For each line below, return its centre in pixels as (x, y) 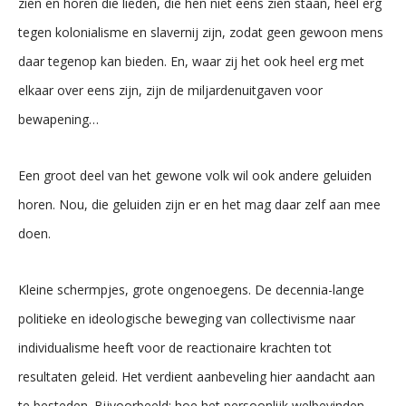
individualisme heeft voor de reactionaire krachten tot (175, 348)
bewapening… (58, 119)
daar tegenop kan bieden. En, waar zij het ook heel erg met (191, 61)
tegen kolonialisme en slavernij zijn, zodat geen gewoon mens (201, 32)
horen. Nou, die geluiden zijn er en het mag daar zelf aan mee (199, 204)
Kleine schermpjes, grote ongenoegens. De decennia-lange (191, 290)
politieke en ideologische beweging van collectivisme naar (187, 319)
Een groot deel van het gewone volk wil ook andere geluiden (195, 175)
